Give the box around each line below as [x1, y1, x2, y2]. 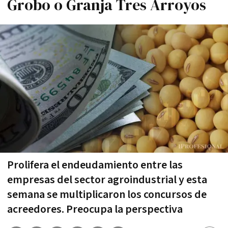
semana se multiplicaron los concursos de [7, 187, 207, 202]
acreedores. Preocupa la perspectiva [7, 202, 183, 217]
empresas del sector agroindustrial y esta [7, 172, 207, 187]
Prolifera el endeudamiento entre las [7, 157, 183, 173]
